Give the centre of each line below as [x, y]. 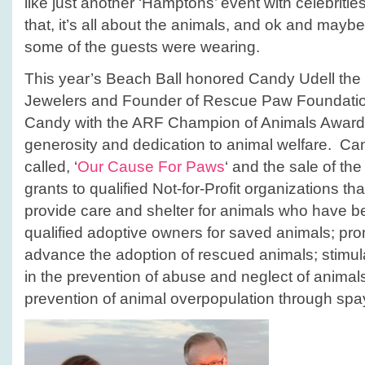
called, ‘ [51, 167]
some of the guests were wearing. [142, 47]
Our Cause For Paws [151, 167]
